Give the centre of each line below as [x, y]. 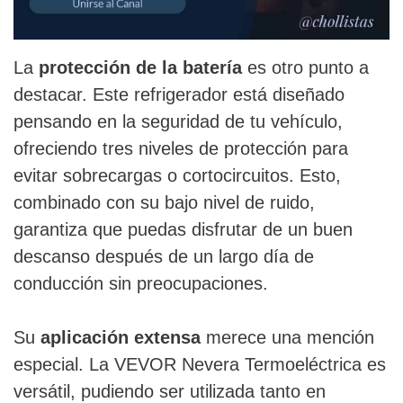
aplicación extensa [121, 338]
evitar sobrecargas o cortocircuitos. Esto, [177, 176]
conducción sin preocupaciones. [141, 284]
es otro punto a [305, 68]
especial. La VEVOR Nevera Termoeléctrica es [200, 365]
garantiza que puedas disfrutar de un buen [183, 230]
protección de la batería [140, 68]
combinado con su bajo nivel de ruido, [164, 203]
